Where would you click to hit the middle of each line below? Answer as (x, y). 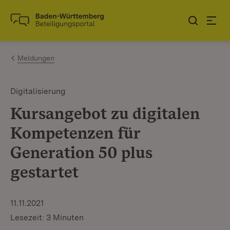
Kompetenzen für (75, 133)
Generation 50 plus (81, 152)
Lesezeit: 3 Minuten (47, 217)
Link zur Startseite (48, 25)
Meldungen (36, 58)
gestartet (44, 172)
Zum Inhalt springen (68, 16)
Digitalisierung (38, 91)
